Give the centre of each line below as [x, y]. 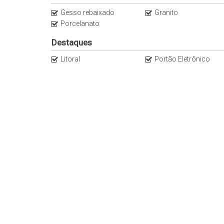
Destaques [72, 42]
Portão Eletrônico [182, 59]
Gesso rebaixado [87, 12]
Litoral [70, 59]
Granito [166, 12]
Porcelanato [80, 23]
